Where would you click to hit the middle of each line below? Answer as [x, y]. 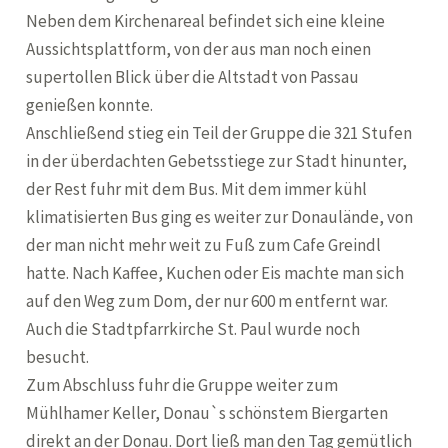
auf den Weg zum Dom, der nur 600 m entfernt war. [207, 301]
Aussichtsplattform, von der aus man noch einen [199, 49]
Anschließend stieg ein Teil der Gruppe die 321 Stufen [219, 133]
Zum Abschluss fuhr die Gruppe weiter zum [182, 385]
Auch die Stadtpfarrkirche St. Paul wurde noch [193, 329]
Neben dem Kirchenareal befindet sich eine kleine [206, 21]
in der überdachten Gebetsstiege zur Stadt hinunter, [217, 161]
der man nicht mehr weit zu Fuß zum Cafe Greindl [204, 245]
